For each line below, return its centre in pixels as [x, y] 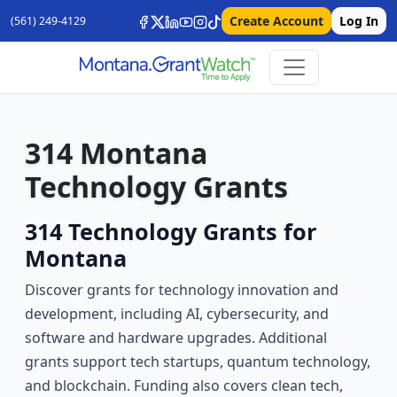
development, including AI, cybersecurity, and [177, 314]
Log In [359, 21]
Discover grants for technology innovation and [182, 290]
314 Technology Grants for [171, 232]
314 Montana [116, 153]
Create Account [276, 21]
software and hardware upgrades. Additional [176, 338]
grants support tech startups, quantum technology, [198, 362]
